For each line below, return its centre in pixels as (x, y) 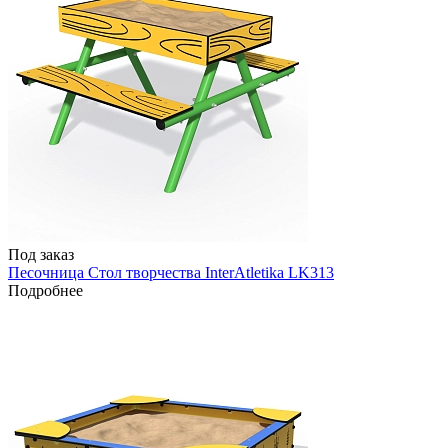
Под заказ (41, 255)
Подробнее (45, 291)
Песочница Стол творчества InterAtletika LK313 (171, 273)
